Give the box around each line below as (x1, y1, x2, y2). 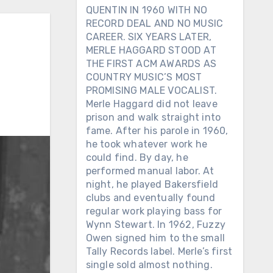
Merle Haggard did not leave (85, 98, 218, 110)
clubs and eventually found (85, 192, 216, 204)
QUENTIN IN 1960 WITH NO (85, 4, 208, 16)
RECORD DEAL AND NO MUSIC (85, 18, 224, 29)
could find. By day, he (85, 152, 188, 163)
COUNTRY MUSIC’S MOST (85, 71, 202, 83)
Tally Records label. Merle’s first (85, 246, 233, 257)
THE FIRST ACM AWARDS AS (85, 58, 217, 69)
